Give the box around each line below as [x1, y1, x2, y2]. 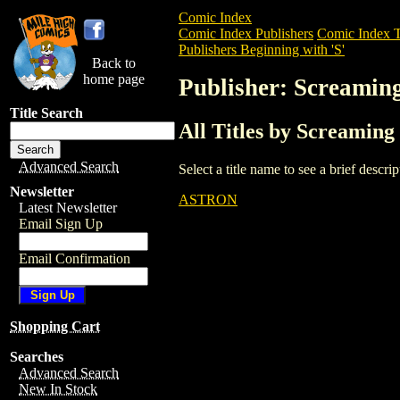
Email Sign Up [19, 216, 103, 231]
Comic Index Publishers [179, 26, 313, 41]
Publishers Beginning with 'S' [179, 42, 345, 57]
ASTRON [179, 191, 237, 207]
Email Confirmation [19, 251, 130, 266]
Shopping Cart [10, 319, 100, 334]
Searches [10, 349, 63, 364]
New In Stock [19, 381, 97, 396]
